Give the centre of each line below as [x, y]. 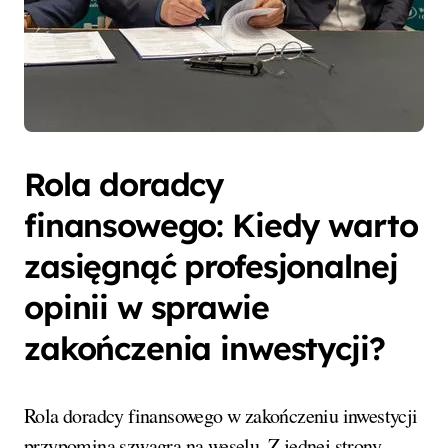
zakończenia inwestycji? [204, 348]
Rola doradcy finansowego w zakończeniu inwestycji [221, 416]
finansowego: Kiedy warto [221, 225]
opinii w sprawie [146, 307]
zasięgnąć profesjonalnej [211, 266]
